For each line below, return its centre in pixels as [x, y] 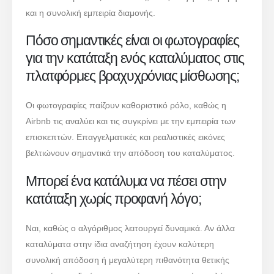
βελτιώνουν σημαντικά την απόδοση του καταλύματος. [131, 153]
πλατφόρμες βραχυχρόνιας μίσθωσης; [132, 76]
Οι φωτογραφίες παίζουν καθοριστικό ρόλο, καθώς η [126, 106]
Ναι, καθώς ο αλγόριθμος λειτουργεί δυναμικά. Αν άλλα [131, 228]
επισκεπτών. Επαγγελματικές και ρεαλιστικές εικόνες [126, 137]
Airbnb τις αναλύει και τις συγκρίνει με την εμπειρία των [131, 121]
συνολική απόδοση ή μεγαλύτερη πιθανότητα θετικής [128, 260]
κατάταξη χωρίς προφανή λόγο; [113, 199]
